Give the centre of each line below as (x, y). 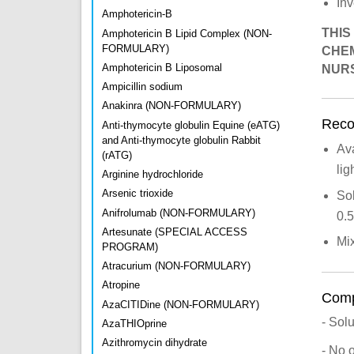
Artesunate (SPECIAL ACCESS (175, 232)
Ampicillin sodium (142, 87)
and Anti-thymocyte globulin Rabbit (181, 140)
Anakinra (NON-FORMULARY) (171, 106)
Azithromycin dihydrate (154, 343)
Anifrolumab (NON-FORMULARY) (179, 213)
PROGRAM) (130, 247)
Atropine (121, 285)
